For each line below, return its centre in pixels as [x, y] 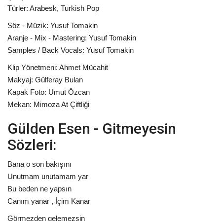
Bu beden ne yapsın [39, 189]
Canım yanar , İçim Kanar [49, 201]
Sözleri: [32, 145]
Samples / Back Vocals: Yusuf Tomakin [71, 50]
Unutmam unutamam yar [48, 177]
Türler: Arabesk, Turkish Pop [53, 8]
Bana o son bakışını [39, 164]
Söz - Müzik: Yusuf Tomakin [53, 26]
